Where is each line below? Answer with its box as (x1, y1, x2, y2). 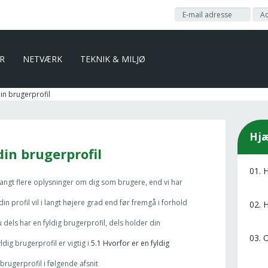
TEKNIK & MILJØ (80, 53, 145, 65)
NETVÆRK (23, 53, 62, 65)
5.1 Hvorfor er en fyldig (91, 238, 169, 248)
